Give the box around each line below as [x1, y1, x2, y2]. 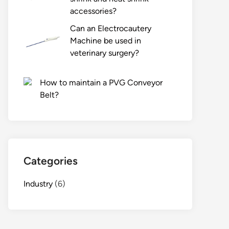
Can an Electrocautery [70, 24, 151, 34]
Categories [24, 154, 78, 168]
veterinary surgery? [70, 48, 139, 58]
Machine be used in [70, 36, 141, 46]
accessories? [70, 6, 117, 16]
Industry [24, 179, 53, 189]
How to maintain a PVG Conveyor [40, 78, 163, 88]
